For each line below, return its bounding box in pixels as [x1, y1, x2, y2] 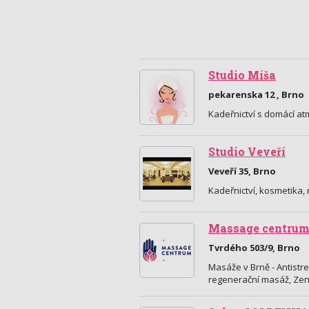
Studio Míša [208, 68, 276, 82]
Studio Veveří [208, 145, 286, 159]
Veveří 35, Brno [208, 165, 276, 177]
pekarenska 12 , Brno [208, 88, 304, 101]
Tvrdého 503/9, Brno [208, 241, 300, 254]
